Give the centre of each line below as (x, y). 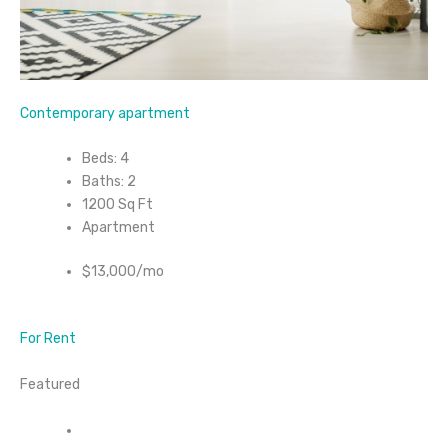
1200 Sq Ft (117, 205)
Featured (50, 385)
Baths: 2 (109, 182)
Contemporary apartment (105, 113)
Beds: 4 (105, 159)
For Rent (48, 339)
